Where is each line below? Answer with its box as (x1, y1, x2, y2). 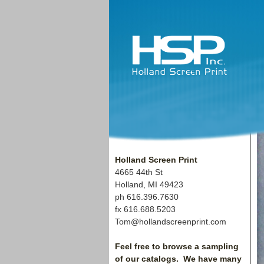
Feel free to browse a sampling (114, 241, 239, 251)
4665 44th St (114, 167, 163, 177)
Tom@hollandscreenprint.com (114, 216, 226, 226)
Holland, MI (114, 179, 160, 189)
